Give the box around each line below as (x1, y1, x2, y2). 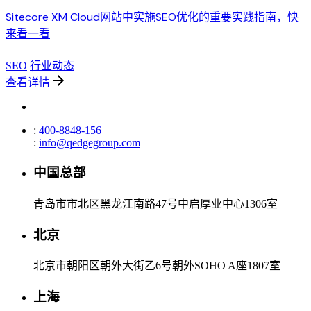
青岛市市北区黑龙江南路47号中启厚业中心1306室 (33, 197, 278, 210)
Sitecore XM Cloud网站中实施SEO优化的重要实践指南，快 (6, 10, 299, 25)
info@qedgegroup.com (39, 136, 140, 149)
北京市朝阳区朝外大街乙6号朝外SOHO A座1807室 (33, 260, 280, 272)
